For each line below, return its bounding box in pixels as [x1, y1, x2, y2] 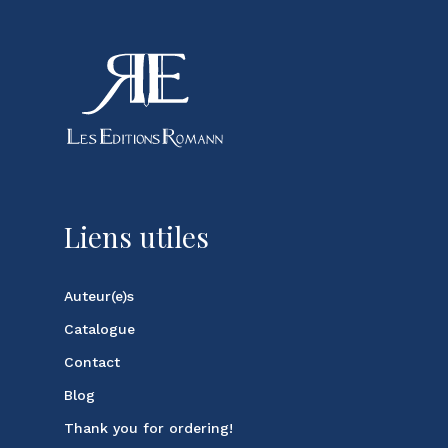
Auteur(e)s [64, 288, 134, 304]
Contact [64, 354, 120, 370]
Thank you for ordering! [64, 420, 233, 436]
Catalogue [64, 321, 135, 337]
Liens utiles [64, 218, 209, 255]
